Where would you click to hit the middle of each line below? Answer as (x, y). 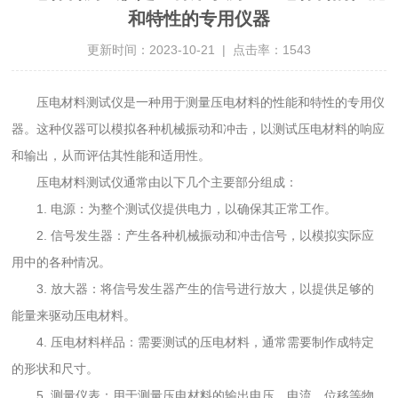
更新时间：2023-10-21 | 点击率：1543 (199, 49)
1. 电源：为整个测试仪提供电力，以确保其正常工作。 (175, 208)
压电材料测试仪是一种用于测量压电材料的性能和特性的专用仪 (199, 102)
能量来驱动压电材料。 (74, 315)
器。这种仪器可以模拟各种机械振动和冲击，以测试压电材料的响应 (199, 128)
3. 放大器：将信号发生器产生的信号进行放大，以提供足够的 (193, 288)
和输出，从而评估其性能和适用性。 (111, 155)
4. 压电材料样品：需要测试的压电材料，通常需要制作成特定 (193, 342)
